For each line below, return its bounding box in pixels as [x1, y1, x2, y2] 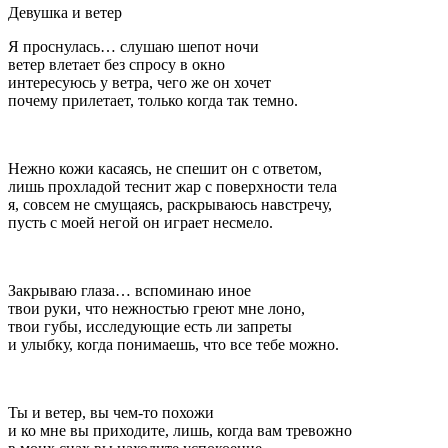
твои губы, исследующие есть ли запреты [8, 317, 292, 335]
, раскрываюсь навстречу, [159, 195, 332, 213]
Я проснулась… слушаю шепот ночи [8, 37, 259, 55]
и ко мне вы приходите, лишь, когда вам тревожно [8, 421, 352, 439]
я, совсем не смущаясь [8, 195, 159, 213]
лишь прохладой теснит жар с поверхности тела [8, 177, 337, 195]
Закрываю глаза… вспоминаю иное [8, 281, 251, 299]
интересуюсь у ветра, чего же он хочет [8, 73, 271, 91]
